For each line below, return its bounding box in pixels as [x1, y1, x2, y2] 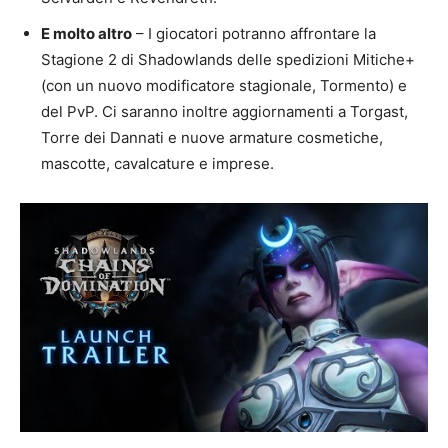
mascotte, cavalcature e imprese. [41, 153, 274, 173]
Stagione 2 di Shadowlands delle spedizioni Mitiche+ [41, 49, 415, 69]
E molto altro [41, 23, 132, 43]
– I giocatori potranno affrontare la [132, 23, 376, 43]
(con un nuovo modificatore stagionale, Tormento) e [41, 75, 407, 95]
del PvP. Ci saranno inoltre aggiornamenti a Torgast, [41, 101, 408, 121]
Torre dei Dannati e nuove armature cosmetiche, [41, 127, 383, 147]
